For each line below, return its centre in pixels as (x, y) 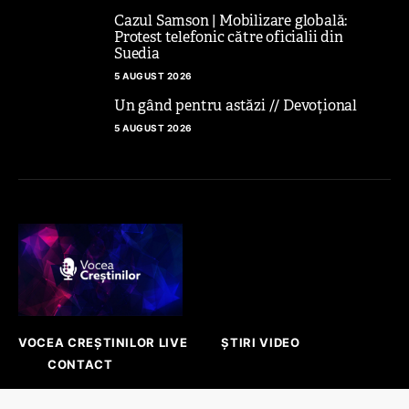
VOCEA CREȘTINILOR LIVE (103, 342)
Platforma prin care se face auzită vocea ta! (170, 396)
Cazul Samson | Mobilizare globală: (231, 20)
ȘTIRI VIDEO (261, 342)
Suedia (137, 53)
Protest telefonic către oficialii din (229, 37)
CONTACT (80, 364)
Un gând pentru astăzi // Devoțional (236, 105)
